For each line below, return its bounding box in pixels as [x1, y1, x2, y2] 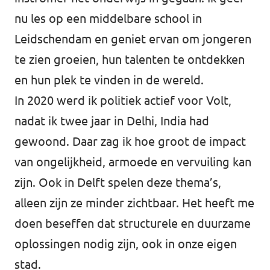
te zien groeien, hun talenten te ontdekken [14, 52, 245, 67]
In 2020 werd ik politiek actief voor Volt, [14, 93, 231, 108]
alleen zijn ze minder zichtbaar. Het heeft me [14, 196, 254, 210]
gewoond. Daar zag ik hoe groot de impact [14, 134, 246, 149]
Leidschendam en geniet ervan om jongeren [14, 32, 251, 46]
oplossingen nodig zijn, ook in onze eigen [14, 237, 237, 251]
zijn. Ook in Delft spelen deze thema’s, [14, 175, 221, 190]
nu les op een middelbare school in [14, 11, 202, 26]
